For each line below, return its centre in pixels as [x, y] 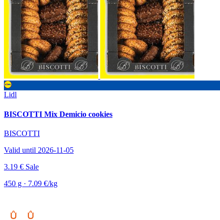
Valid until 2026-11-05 [39, 150]
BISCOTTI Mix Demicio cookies [58, 114]
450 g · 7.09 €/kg [31, 183]
